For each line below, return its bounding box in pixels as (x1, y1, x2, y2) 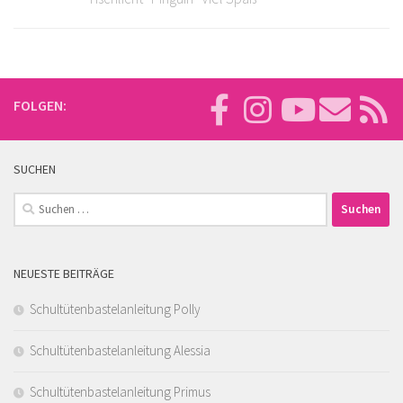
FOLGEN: (13, 95, 67, 114)
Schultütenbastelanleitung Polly (30, 300, 201, 318)
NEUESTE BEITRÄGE (13, 264, 114, 282)
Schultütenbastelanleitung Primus (30, 382, 210, 400)
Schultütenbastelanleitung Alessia (30, 341, 210, 359)
